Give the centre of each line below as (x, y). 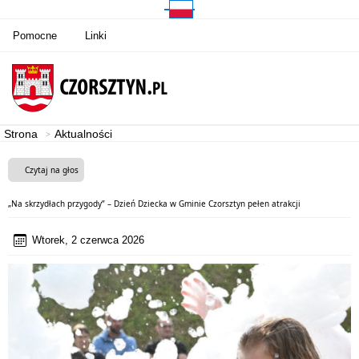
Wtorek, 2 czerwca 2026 (88, 240)
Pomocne (35, 35)
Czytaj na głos (52, 170)
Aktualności (83, 134)
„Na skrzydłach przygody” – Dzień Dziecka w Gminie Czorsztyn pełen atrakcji (154, 204)
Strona (21, 134)
